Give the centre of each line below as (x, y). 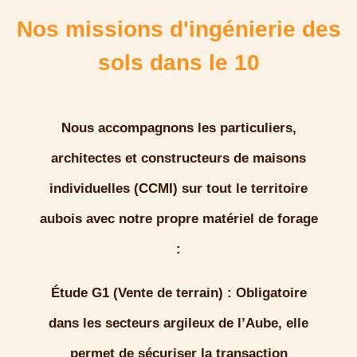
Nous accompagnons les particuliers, (178, 128)
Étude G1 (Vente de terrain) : (141, 293)
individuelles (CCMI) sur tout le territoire (178, 188)
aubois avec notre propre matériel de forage (178, 219)
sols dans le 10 (178, 63)
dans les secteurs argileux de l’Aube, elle (178, 323)
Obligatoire (269, 293)
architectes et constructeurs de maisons (178, 158)
